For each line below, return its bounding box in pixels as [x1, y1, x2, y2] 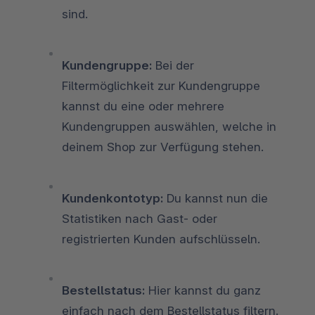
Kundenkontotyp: [62, 191, 163, 205]
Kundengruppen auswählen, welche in [62, 119, 276, 134]
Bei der [152, 58, 194, 72]
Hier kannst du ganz [145, 283, 261, 297]
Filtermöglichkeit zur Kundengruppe [62, 78, 260, 93]
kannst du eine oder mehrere [62, 98, 224, 113]
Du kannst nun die [163, 191, 268, 205]
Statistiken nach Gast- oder [62, 211, 217, 226]
